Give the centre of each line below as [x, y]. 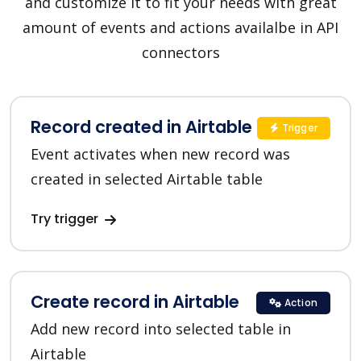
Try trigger [66, 219]
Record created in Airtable [141, 127]
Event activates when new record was [160, 154]
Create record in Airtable [135, 302]
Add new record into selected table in [161, 329]
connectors [180, 53]
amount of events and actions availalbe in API [180, 28]
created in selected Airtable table [147, 179]
